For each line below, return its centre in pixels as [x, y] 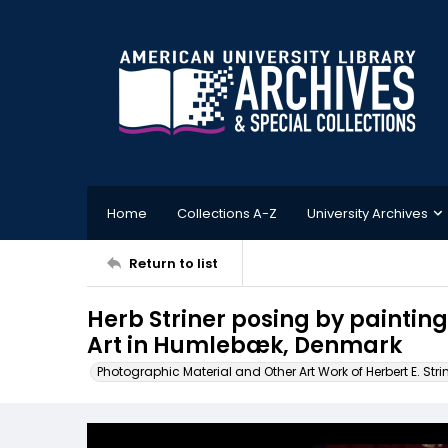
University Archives [367, 213]
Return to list [173, 263]
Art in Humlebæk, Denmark [244, 345]
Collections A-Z [227, 213]
